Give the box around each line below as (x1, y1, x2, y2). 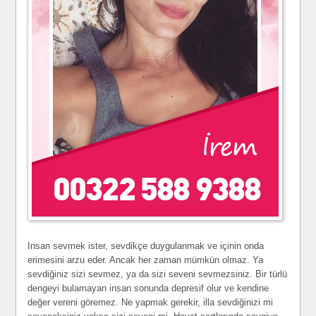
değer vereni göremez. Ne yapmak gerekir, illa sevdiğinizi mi (28, 297, 274, 308)
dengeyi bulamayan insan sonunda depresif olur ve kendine (28, 283, 269, 293)
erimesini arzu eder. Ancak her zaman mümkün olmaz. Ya (28, 255, 264, 265)
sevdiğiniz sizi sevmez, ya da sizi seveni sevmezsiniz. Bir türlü (28, 269, 288, 279)
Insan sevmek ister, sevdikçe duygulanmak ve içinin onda (28, 241, 265, 251)
